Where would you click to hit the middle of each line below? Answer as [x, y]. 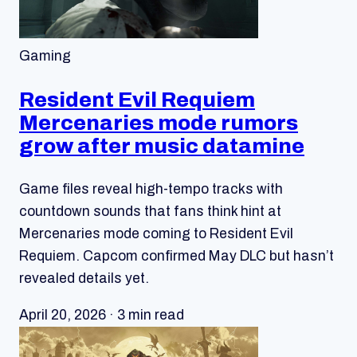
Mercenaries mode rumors [159, 123]
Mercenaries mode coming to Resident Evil [156, 234]
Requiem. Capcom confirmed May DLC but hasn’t [177, 257]
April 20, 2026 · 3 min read [102, 315]
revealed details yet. [84, 279]
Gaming [45, 57]
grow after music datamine [162, 146]
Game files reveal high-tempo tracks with [151, 190]
